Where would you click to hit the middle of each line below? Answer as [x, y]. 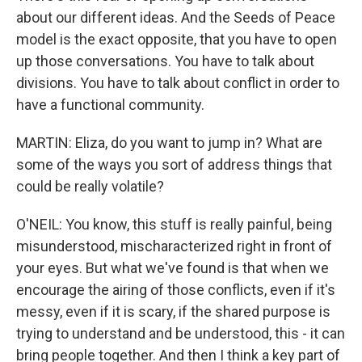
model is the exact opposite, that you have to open [177, 39]
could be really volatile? [90, 186]
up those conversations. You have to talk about [165, 61]
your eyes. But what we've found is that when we [173, 268]
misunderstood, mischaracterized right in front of [174, 246]
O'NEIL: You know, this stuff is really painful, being [174, 224]
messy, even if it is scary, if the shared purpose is [173, 311]
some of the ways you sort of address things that [174, 164]
